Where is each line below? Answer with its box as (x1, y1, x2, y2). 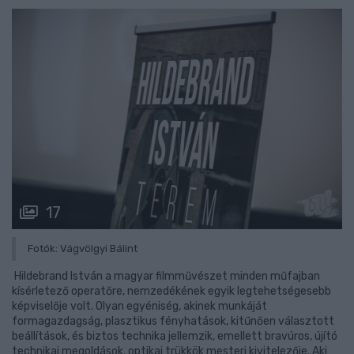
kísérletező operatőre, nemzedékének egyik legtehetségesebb (12, 284, 331, 299)
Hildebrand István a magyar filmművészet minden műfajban (12, 269, 320, 284)
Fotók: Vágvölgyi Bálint (28, 243, 137, 255)
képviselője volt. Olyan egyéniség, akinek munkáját (12, 299, 267, 314)
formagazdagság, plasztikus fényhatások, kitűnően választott (12, 314, 334, 329)
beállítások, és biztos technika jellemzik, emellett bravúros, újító (12, 330, 337, 344)
